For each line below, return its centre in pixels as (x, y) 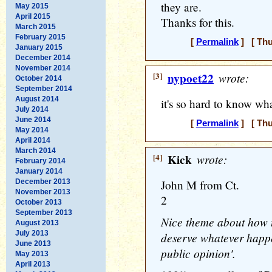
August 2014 (37, 99)
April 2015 (33, 16)
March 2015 (36, 26)
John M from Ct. (200, 185)
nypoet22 (191, 78)
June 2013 (33, 243)
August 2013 (37, 223)
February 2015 (40, 37)
